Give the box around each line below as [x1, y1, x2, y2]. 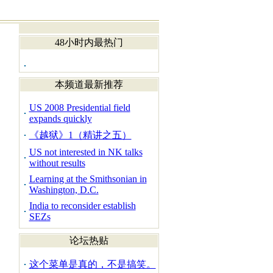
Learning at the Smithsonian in [29, 174, 147, 184]
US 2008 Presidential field [29, 102, 130, 113]
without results [29, 158, 85, 168]
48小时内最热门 [54, 37, 123, 48]
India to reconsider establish [29, 200, 136, 211]
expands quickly [29, 113, 92, 124]
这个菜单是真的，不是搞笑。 [29, 259, 156, 269]
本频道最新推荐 [54, 79, 123, 90]
